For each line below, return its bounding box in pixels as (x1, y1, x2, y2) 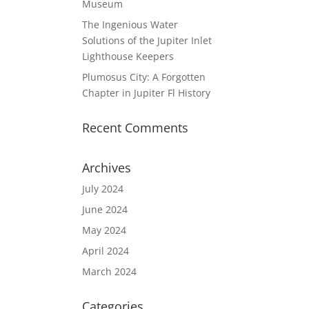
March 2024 (82, 265, 137, 278)
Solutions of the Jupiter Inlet (82, 34, 212, 47)
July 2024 (82, 182, 124, 195)
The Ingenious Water (82, 18, 179, 31)
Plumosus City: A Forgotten (82, 70, 206, 83)
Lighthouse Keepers (82, 50, 175, 63)
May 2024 (82, 223, 127, 237)
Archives (82, 159, 132, 176)
